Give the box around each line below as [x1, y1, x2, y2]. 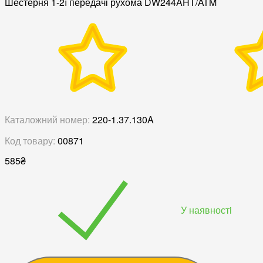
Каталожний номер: [5, 113, 90, 127]
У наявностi [181, 203, 232, 217]
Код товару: [5, 134, 55, 148]
